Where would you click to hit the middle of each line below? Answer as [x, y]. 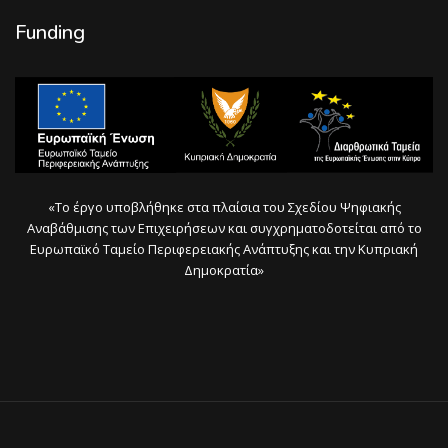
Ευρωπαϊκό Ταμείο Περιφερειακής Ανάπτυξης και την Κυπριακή [224, 248]
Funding [50, 32]
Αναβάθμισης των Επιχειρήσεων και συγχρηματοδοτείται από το [224, 227]
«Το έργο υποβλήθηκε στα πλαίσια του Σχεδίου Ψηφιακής [224, 206]
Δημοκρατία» [224, 269]
